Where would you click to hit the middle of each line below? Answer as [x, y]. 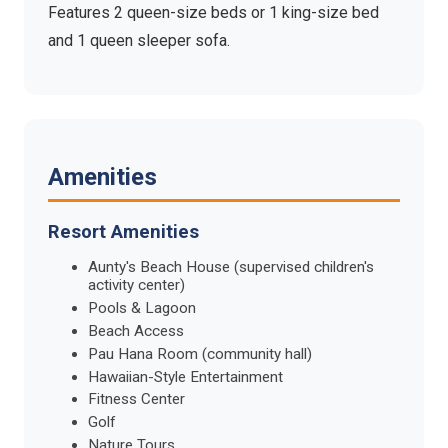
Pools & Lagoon [142, 308]
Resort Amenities [123, 232]
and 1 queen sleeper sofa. [139, 41]
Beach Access [136, 331]
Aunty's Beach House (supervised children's [231, 267]
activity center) [136, 285]
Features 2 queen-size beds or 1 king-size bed [213, 13]
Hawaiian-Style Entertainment [185, 376]
